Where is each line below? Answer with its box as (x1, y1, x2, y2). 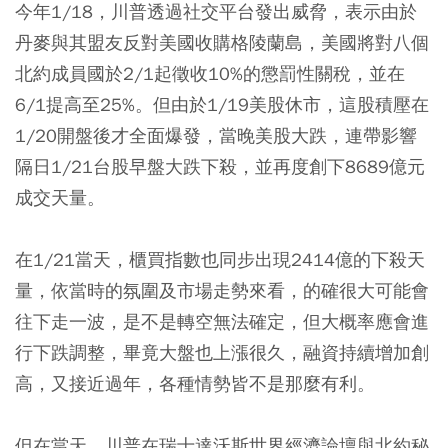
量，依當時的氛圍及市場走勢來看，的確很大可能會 (15, 279, 429, 302)
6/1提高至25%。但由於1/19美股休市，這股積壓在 (15, 93, 429, 116)
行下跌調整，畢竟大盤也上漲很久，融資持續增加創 (15, 341, 429, 364)
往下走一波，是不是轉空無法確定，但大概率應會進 (15, 310, 429, 333)
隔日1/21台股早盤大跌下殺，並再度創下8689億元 (15, 155, 425, 178)
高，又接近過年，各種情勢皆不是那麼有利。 (15, 372, 375, 395)
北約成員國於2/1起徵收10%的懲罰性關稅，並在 (15, 62, 405, 85)
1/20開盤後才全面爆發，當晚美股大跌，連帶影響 (15, 124, 417, 147)
